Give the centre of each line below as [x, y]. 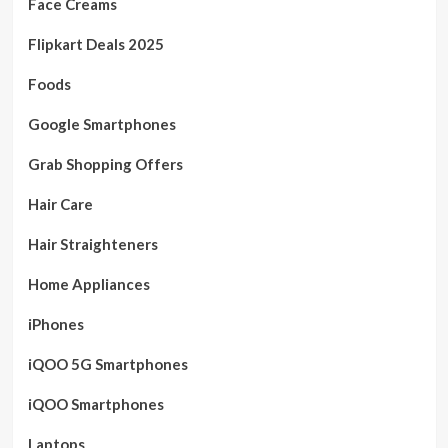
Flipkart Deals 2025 [95, 44]
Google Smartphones [101, 124]
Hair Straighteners [92, 244]
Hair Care [60, 204]
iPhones [55, 324]
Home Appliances [88, 284]
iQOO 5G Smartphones [107, 364]
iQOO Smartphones [95, 404]
